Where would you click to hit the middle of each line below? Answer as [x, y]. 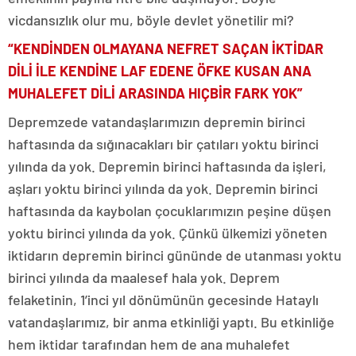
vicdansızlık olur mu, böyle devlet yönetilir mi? [151, 20]
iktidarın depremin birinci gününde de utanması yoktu [175, 255]
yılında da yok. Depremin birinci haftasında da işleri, [167, 166]
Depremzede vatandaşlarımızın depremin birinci [157, 122]
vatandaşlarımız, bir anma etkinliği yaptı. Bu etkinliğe [171, 322]
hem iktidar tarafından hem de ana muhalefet [149, 344]
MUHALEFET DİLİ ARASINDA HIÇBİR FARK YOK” [155, 93]
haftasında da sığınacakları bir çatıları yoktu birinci [163, 144]
